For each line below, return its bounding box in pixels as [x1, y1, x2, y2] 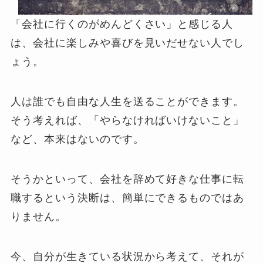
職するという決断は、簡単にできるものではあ [11, 191, 245, 204]
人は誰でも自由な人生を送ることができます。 [11, 95, 245, 107]
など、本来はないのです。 [11, 133, 144, 145]
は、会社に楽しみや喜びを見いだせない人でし [11, 37, 245, 49]
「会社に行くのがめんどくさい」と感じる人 [11, 18, 234, 31]
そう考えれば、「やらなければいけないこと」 [11, 114, 245, 126]
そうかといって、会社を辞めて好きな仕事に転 [11, 173, 245, 185]
